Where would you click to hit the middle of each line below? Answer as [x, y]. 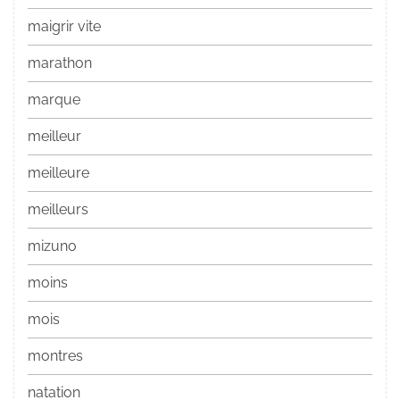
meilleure [58, 173]
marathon [60, 63]
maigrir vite [64, 27]
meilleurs [58, 210]
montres [55, 356]
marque [54, 100]
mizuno [52, 246]
